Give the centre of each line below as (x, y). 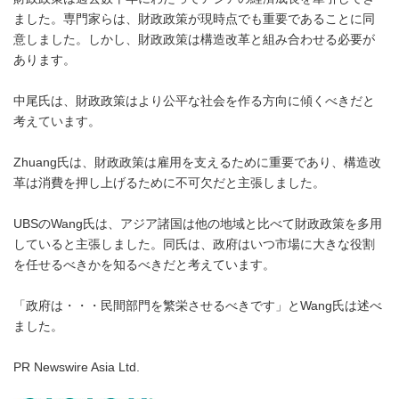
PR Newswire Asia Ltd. (77, 367)
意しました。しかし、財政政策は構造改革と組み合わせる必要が (194, 40)
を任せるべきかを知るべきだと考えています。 (144, 265)
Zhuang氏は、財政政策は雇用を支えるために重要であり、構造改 (197, 163)
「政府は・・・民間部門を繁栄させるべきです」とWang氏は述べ (198, 306)
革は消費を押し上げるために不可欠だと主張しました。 (169, 183)
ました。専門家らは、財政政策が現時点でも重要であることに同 (194, 19)
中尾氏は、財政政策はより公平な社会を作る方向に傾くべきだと (194, 101)
